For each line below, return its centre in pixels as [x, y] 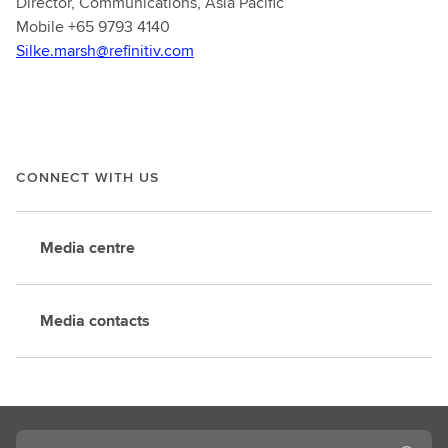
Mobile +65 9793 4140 [93, 26]
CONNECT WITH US [87, 177]
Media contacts [95, 320]
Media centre [87, 247]
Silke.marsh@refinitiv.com [105, 50]
